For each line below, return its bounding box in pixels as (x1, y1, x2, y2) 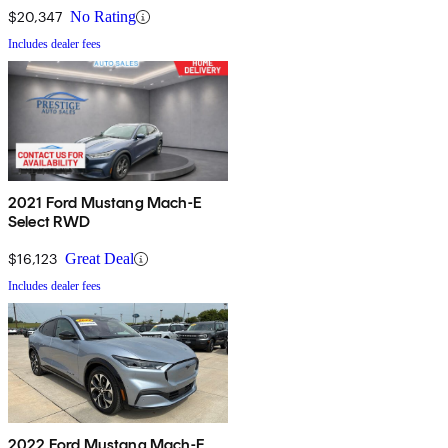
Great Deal (65, 250, 134, 268)
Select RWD (8, 212, 91, 232)
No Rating (70, 8, 136, 26)
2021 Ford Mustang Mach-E (8, 193, 202, 213)
